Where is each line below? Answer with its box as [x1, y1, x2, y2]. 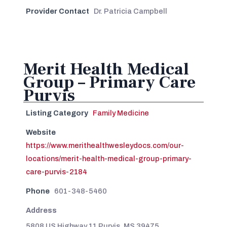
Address [25, 206, 57, 214]
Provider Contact [25, 7, 89, 15]
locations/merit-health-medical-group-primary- [25, 154, 192, 163]
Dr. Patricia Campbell [93, 7, 167, 15]
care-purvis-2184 [25, 167, 87, 176]
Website [25, 128, 56, 136]
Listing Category [25, 108, 88, 117]
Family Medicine [92, 108, 149, 117]
